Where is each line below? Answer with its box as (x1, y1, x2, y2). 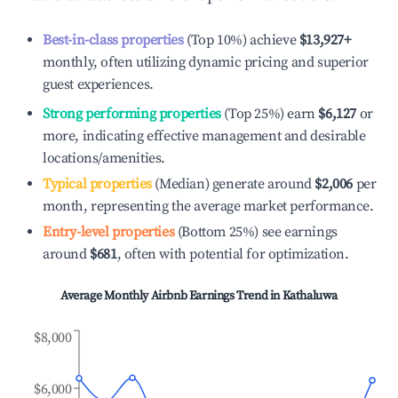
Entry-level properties (43, 223, 175, 241)
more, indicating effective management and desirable (43, 127, 366, 145)
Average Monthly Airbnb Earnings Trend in (60, 288, 283, 304)
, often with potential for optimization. (116, 245, 349, 263)
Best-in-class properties (43, 31, 184, 49)
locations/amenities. (43, 149, 165, 167)
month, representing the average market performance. (43, 197, 374, 215)
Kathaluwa (282, 288, 338, 304)
